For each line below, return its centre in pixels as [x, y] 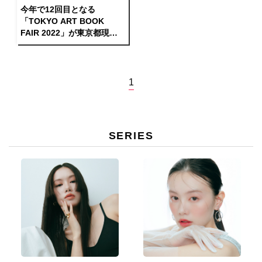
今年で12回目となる [58, 10]
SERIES [131, 136]
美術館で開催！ [49, 45]
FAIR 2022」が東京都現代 [69, 33]
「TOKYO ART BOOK [63, 21]
